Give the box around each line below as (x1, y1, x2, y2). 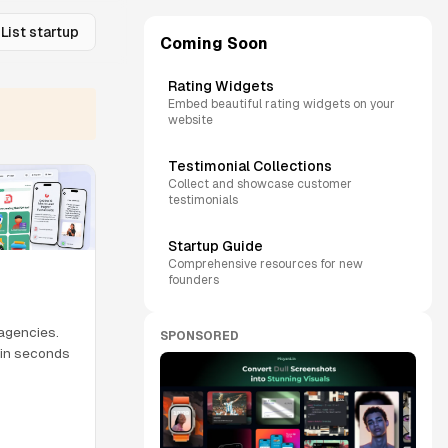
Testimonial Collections (168, 157, 332, 175)
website (168, 112, 213, 128)
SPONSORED (160, 328, 239, 344)
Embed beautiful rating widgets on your (168, 96, 395, 112)
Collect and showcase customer (168, 176, 352, 192)
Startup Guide (168, 237, 263, 255)
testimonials (168, 192, 238, 208)
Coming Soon (160, 33, 268, 54)
